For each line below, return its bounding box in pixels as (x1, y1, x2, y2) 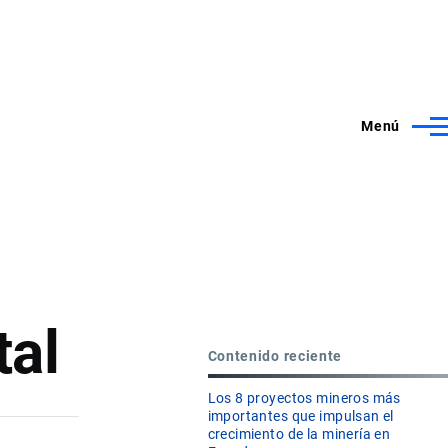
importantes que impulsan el (207, 408, 394, 425)
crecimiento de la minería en (207, 426, 391, 443)
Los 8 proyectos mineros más (207, 390, 401, 407)
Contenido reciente (207, 347, 343, 364)
